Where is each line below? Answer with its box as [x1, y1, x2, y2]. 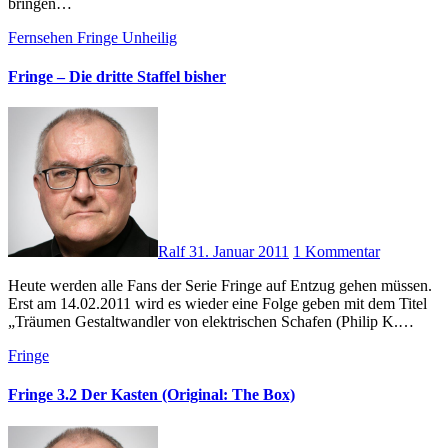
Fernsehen [8, 28, 77, 46]
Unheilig [122, 28, 177, 46]
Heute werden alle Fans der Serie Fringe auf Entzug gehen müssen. [8, 277, 20, 295]
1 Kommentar [293, 243, 380, 261]
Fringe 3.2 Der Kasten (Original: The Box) [8, 386, 295, 404]
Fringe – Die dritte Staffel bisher [8, 67, 226, 85]
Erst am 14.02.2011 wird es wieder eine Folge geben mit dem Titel [8, 295, 427, 313]
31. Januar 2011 [189, 243, 289, 261]
